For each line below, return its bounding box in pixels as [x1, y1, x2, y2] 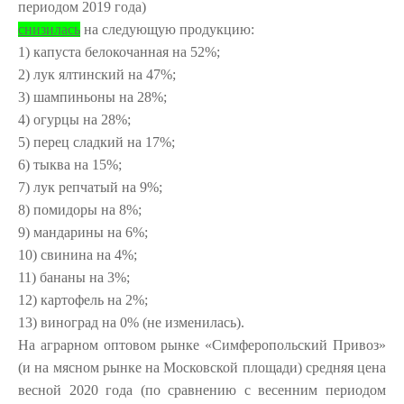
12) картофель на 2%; [18, 292, 148, 308]
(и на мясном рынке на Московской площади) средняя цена [18, 360, 386, 375]
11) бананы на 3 [18, 270, 115, 285]
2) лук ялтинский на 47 [18, 67, 161, 82]
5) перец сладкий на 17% [18, 134, 171, 150]
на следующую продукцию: [84, 22, 254, 37]
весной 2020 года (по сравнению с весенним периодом [18, 382, 386, 398]
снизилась [18, 22, 80, 37]
